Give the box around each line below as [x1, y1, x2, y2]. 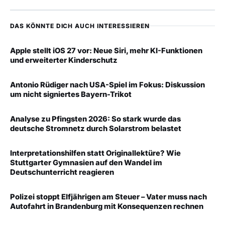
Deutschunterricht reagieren [10, 168, 114, 177]
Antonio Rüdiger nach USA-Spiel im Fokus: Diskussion [10, 80, 205, 90]
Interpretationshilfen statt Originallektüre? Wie [10, 149, 181, 158]
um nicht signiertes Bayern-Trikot [10, 90, 132, 99]
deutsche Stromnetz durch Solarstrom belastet [10, 124, 181, 134]
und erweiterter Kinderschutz [10, 56, 118, 65]
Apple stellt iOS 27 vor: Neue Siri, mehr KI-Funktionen [10, 46, 202, 56]
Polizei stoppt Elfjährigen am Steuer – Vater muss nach [10, 192, 207, 202]
